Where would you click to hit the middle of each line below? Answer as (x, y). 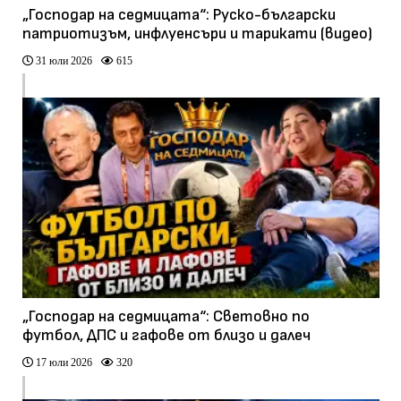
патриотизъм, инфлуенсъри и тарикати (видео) (197, 33)
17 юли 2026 (62, 363)
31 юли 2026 (62, 60)
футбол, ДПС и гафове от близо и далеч (166, 336)
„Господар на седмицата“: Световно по (166, 317)
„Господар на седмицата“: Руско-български (179, 14)
